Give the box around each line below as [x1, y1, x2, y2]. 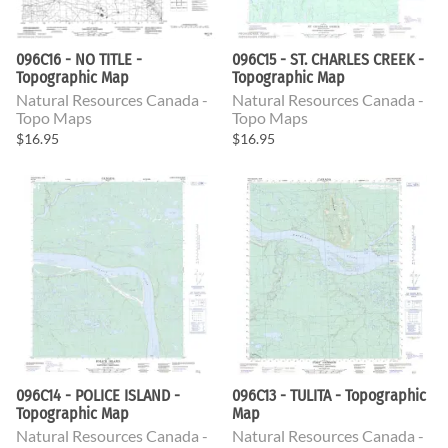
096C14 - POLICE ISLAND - [16, 385, 180, 405]
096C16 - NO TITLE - [16, 49, 142, 69]
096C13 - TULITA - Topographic [232, 385, 426, 405]
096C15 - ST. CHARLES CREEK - [232, 49, 424, 69]
